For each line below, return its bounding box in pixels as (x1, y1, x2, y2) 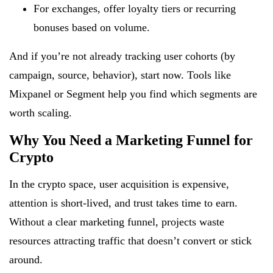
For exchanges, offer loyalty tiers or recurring (34, 2, 236, 15)
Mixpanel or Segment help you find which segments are (9, 87, 257, 100)
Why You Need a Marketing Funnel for (9, 132, 253, 148)
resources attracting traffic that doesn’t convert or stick (9, 234, 252, 247)
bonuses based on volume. (34, 21, 150, 34)
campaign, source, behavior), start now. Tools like (9, 68, 231, 81)
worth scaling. (9, 106, 72, 119)
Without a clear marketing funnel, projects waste (9, 215, 224, 228)
